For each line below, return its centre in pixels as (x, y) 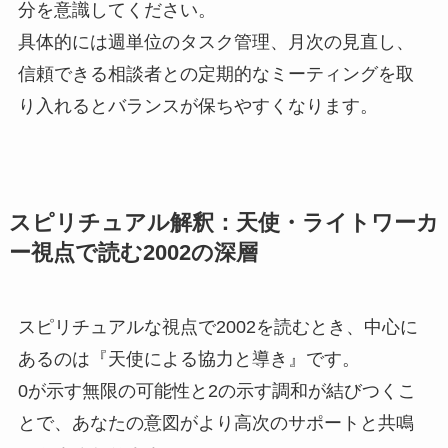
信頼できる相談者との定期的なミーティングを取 (215, 74)
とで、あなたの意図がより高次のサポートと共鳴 (215, 423)
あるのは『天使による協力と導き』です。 (188, 359)
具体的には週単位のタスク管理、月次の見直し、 (215, 42)
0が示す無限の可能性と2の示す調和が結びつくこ (216, 391)
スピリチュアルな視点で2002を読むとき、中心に (217, 327)
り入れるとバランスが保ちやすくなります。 (197, 106)
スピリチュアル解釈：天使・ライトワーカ (223, 223)
